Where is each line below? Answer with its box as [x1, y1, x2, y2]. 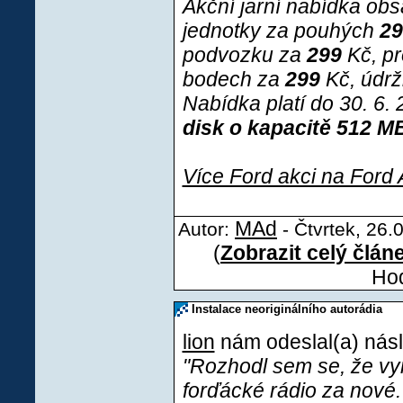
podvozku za [182, 43, 307, 67]
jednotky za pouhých [182, 19, 380, 42]
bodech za [182, 67, 285, 91]
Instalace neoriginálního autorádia [187, 302, 382, 316]
